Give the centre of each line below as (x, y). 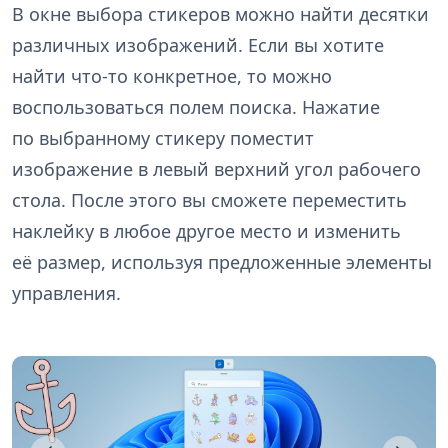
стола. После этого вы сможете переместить (209, 200)
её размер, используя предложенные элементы (222, 262)
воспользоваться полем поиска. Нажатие (196, 107)
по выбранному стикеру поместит (163, 138)
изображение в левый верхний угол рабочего (216, 169)
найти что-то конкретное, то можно (172, 76)
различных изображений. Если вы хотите (198, 45)
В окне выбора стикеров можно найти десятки (220, 14)
